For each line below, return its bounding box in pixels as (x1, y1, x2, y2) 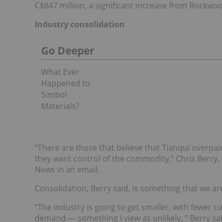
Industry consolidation (35, 19, 125, 30)
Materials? (41, 101, 79, 111)
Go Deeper (41, 44, 95, 57)
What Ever (41, 66, 79, 77)
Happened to (41, 78, 90, 89)
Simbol (41, 89, 67, 100)
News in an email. (35, 164, 100, 175)
